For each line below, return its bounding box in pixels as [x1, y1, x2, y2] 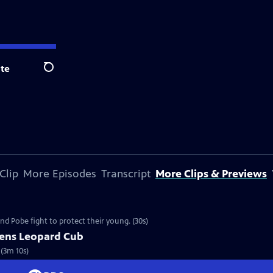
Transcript [101, 167, 151, 180]
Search [43, 68, 73, 80]
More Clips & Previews [155, 167, 267, 180]
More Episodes [23, 167, 96, 180]
